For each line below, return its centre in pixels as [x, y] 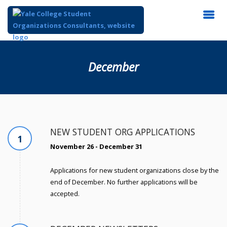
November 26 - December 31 [96, 147]
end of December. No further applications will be [124, 182]
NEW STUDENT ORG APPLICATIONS [122, 132]
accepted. [65, 193]
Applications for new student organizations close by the [134, 170]
